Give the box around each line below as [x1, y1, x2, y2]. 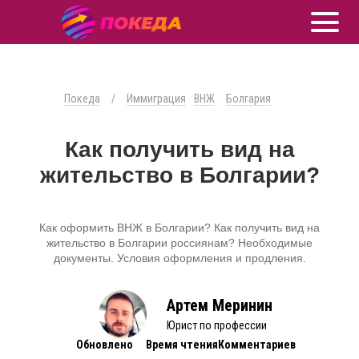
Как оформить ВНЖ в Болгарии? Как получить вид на [39, 221, 320, 234]
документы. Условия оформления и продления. [53, 252, 306, 264]
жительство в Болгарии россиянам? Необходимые [46, 236, 313, 249]
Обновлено [75, 338, 133, 351]
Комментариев [217, 338, 296, 351]
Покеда [64, 92, 100, 105]
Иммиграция [127, 92, 186, 105]
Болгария [226, 92, 271, 105]
